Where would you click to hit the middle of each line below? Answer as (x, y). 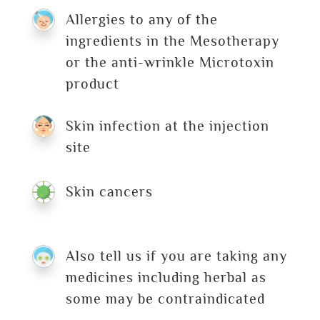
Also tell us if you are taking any (176, 256)
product (92, 84)
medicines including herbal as (166, 277)
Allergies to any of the (141, 19)
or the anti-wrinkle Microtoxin (170, 62)
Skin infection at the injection (167, 126)
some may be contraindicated (165, 299)
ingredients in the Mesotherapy (172, 41)
